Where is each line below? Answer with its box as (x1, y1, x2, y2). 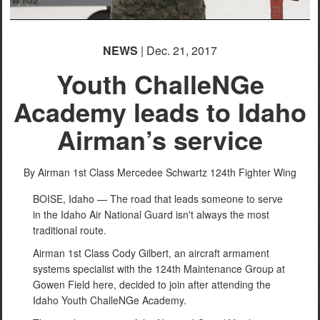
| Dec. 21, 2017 (138, 41, 217, 59)
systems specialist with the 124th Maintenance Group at (33, 261, 285, 276)
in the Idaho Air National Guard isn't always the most (33, 206, 269, 221)
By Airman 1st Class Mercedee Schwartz (24, 164, 207, 179)
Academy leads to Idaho (14, 92, 306, 130)
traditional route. (33, 222, 106, 237)
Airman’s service (57, 120, 263, 158)
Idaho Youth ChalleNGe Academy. (33, 292, 186, 307)
